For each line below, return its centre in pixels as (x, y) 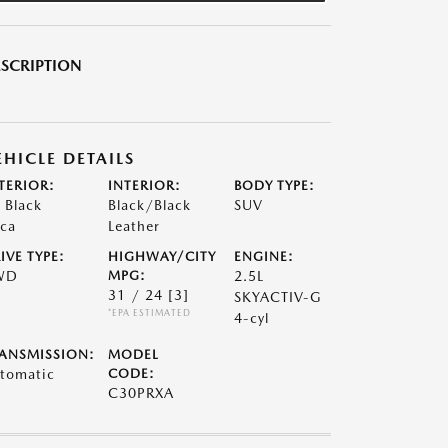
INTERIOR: (144, 185)
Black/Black (149, 204)
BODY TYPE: (275, 185)
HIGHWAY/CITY (161, 256)
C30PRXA (140, 392)
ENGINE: (264, 256)
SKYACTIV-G (278, 296)
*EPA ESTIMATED (149, 312)
